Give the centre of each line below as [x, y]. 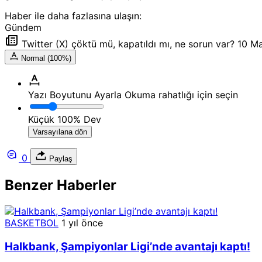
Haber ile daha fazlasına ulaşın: [73, 16]
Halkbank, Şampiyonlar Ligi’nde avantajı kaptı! [127, 246]
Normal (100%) [46, 58]
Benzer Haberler [61, 185]
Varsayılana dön [60, 132]
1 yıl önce [82, 223]
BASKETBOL [32, 223]
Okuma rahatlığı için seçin [181, 95]
